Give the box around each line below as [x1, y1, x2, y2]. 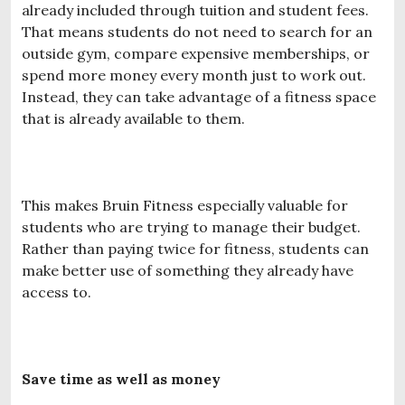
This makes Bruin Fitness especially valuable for [22, 195, 348, 214]
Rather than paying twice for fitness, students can [22, 239, 369, 258]
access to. [22, 282, 91, 301]
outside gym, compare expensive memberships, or [22, 43, 370, 62]
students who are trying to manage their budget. [22, 217, 361, 236]
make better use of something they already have [22, 260, 353, 279]
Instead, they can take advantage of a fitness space [22, 87, 376, 106]
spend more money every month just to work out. [22, 65, 366, 84]
